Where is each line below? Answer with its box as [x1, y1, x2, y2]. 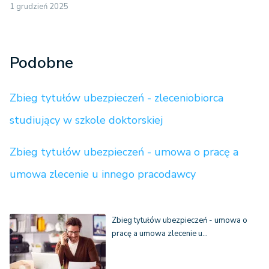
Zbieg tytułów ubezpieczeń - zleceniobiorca [10, 91, 223, 106]
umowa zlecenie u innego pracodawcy [10, 167, 196, 182]
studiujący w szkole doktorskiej [10, 113, 163, 128]
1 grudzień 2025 [10, 1, 68, 13]
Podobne [10, 52, 73, 74]
